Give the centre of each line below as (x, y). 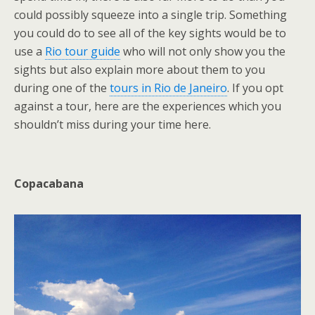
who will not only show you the (203, 51)
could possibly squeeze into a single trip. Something (150, 15)
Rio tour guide (83, 51)
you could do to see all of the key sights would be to (150, 33)
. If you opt (255, 88)
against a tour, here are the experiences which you (148, 106)
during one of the (62, 88)
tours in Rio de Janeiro (168, 88)
